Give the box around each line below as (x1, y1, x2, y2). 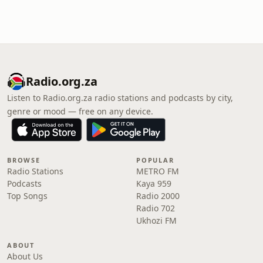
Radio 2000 (136, 190, 180, 201)
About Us (7, 251, 43, 262)
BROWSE (7, 156, 41, 164)
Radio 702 (136, 203, 175, 214)
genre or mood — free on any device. (7, 106, 153, 117)
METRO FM (136, 166, 179, 177)
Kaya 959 (136, 178, 171, 189)
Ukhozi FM (136, 215, 177, 226)
